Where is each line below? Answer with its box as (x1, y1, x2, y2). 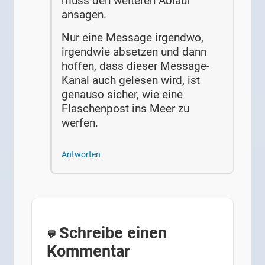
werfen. (62, 116, 99, 130)
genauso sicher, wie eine (62, 88, 183, 102)
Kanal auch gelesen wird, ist (62, 73, 201, 88)
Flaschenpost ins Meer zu (62, 102, 190, 116)
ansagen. (62, 7, 107, 21)
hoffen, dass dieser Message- (62, 59, 210, 73)
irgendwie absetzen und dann (62, 45, 207, 59)
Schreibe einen (59, 224, 167, 243)
